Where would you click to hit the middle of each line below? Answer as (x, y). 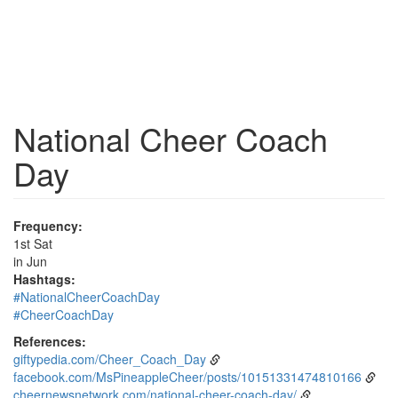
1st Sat (33, 243)
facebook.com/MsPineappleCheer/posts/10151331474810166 (187, 377)
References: (50, 341)
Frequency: (48, 226)
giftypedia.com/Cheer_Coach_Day (110, 359)
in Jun (30, 261)
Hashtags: (44, 279)
